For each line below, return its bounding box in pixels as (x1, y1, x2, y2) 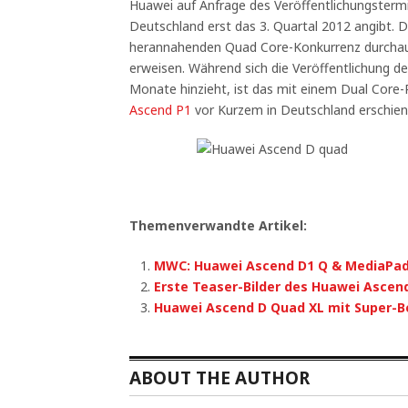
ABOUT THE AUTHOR (129, 365, 310, 390)
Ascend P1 (129, 101, 191, 118)
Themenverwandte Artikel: (129, 217, 307, 234)
